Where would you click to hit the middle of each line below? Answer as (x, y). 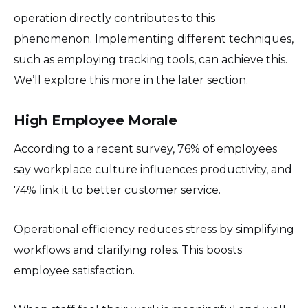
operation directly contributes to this (114, 18)
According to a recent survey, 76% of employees (145, 148)
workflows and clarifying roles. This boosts (128, 250)
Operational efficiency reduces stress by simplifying (154, 229)
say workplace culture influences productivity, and (153, 169)
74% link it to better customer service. (117, 190)
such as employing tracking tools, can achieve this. (151, 59)
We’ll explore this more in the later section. (131, 80)
